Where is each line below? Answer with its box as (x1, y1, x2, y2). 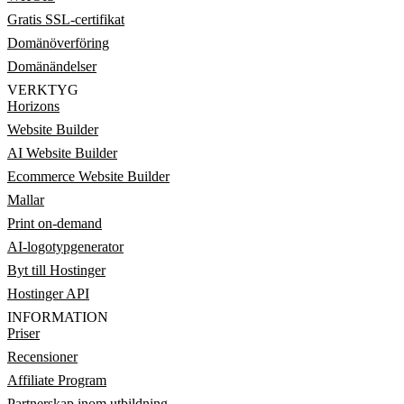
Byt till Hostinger (7, 262, 106, 278)
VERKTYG (7, 82, 78, 97)
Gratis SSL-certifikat (7, 12, 124, 27)
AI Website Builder (7, 145, 117, 161)
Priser (7, 326, 40, 341)
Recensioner (7, 349, 78, 364)
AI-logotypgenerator (7, 239, 124, 254)
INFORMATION (7, 309, 108, 325)
